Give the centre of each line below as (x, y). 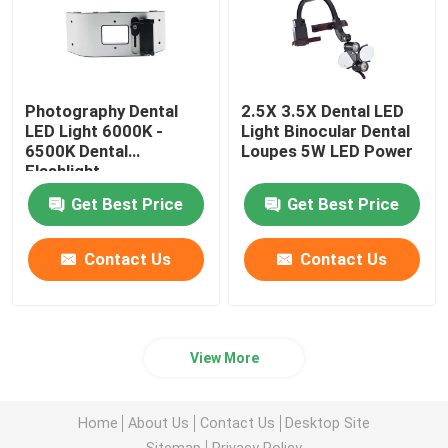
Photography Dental (102, 111)
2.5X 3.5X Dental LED (323, 111)
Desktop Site (328, 422)
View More (224, 358)
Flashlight (63, 171)
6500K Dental (77, 151)
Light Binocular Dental (326, 131)
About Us (159, 422)
